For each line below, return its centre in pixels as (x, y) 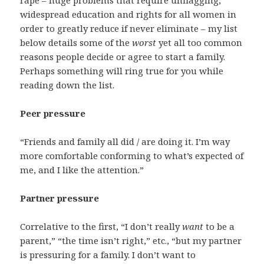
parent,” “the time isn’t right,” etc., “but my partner (131, 241)
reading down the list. (67, 85)
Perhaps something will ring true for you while (122, 71)
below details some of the (76, 43)
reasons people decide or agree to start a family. (123, 57)
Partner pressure (60, 198)
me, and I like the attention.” (82, 170)
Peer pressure (53, 113)
